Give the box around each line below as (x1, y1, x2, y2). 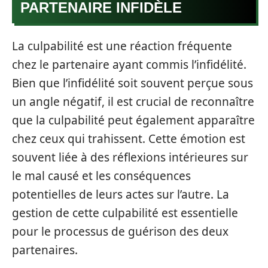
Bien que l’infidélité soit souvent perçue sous (12, 75, 253, 91)
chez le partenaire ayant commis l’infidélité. (12, 56, 246, 72)
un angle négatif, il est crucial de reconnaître (12, 93, 254, 109)
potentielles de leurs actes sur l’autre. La (12, 186, 229, 202)
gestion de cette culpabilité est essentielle (12, 205, 238, 221)
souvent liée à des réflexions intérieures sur (12, 149, 248, 165)
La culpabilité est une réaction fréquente (12, 38, 232, 54)
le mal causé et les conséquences (12, 167, 191, 184)
